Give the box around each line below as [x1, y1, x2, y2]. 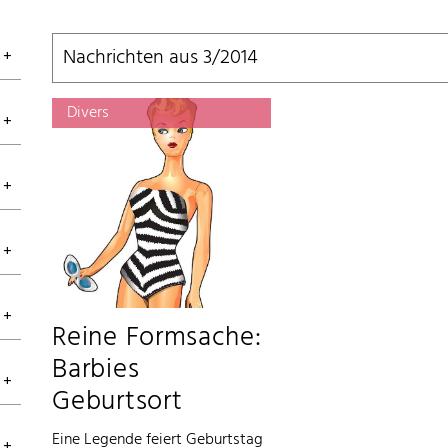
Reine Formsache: [52, 317, 262, 360]
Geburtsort [52, 381, 183, 424]
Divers [67, 100, 110, 126]
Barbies [52, 349, 140, 392]
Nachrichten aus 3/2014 [63, 42, 259, 74]
